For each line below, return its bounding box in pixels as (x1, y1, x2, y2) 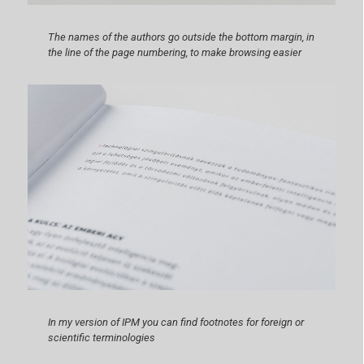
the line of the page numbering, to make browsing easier (48, 46, 302, 59)
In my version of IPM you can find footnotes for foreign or (48, 315, 305, 328)
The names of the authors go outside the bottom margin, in (48, 31, 315, 44)
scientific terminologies (48, 331, 156, 344)
